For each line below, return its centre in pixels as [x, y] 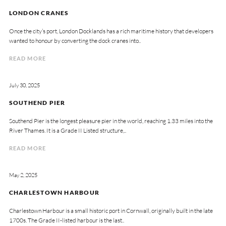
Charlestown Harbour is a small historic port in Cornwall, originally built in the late [111, 210]
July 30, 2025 [24, 86]
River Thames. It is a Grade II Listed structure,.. [67, 130]
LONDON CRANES [39, 13]
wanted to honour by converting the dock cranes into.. [75, 40]
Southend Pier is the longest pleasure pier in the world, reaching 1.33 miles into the [111, 121]
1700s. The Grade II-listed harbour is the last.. [66, 220]
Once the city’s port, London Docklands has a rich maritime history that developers [111, 31]
